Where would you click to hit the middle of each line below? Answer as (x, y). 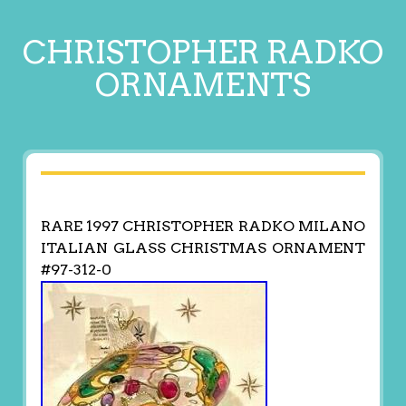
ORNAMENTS (203, 85)
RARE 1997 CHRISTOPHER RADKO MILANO (203, 227)
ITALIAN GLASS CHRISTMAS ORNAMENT (203, 248)
